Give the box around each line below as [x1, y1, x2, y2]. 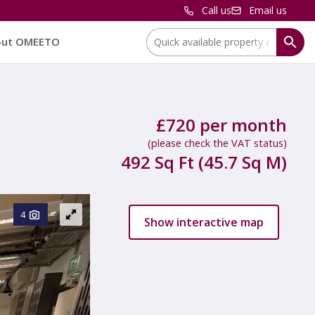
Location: [146, 28, 188, 41]
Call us [202, 4, 231, 17]
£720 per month [156, 113, 287, 136]
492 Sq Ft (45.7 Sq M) [121, 150, 287, 174]
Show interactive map [144, 214, 264, 230]
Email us [249, 4, 287, 17]
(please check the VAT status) [148, 136, 287, 150]
